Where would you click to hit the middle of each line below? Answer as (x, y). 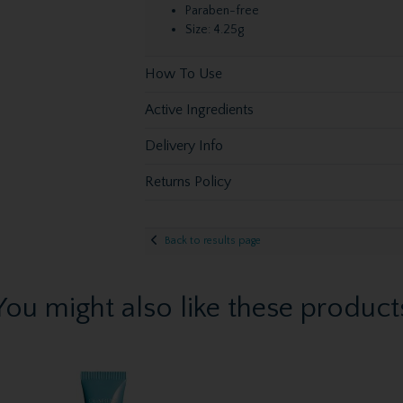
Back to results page (212, 241)
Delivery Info (184, 145)
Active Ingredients (199, 109)
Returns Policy (188, 181)
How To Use (183, 73)
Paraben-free (222, 11)
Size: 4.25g (214, 29)
